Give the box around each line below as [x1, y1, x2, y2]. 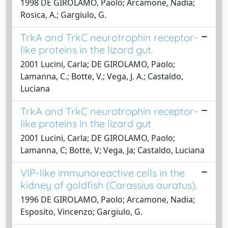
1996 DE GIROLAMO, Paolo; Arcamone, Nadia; [20, 193, 195, 205]
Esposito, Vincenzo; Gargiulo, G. [20, 206, 142, 217]
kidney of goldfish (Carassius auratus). [20, 178, 197, 191]
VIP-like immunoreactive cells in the [20, 166, 185, 179]
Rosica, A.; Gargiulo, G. [20, 9, 106, 20]
